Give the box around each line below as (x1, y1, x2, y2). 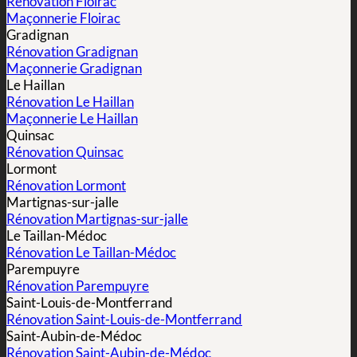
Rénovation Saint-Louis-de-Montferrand (6, 311, 242, 328)
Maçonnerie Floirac (6, 10, 120, 27)
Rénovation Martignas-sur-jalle (6, 210, 188, 228)
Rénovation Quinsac (6, 143, 124, 161)
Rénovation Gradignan (6, 43, 138, 61)
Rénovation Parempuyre (6, 277, 149, 295)
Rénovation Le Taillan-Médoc (6, 244, 176, 261)
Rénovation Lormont (6, 177, 126, 194)
